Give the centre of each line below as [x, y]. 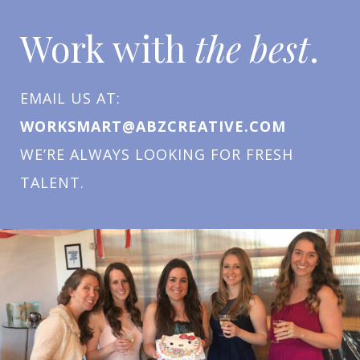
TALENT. [52, 182]
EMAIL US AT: [70, 98]
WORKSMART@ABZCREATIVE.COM [153, 126]
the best [252, 47]
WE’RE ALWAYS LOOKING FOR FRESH [157, 154]
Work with [107, 47]
